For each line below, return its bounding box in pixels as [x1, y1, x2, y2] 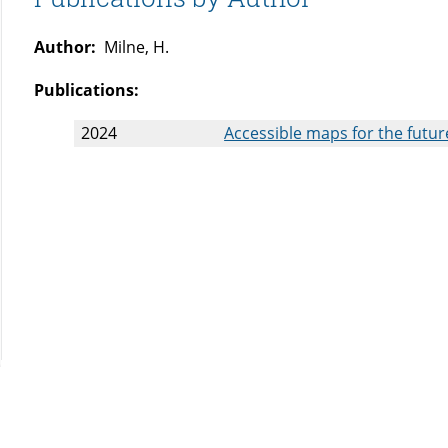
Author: [34, 36, 97, 59]
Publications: [34, 79, 140, 102]
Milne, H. [96, 36, 170, 59]
